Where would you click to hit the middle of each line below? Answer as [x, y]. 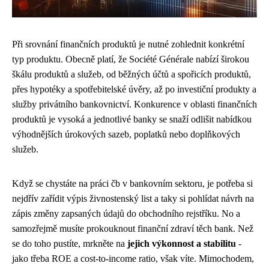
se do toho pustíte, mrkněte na [70, 243]
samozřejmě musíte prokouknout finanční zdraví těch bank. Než [133, 228]
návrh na [237, 198]
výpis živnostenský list [109, 198]
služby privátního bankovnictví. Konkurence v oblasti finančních [134, 104]
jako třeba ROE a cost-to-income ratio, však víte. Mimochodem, [133, 258]
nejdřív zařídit [39, 198]
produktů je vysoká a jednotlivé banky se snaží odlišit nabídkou [132, 119]
